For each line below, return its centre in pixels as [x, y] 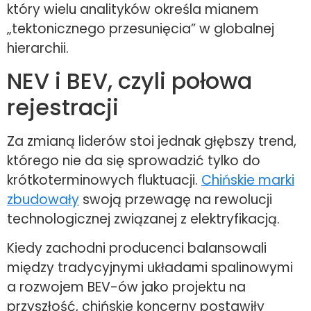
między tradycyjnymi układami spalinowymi [150, 268]
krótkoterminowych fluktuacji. [104, 180]
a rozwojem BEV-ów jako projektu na [126, 287]
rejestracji [63, 108]
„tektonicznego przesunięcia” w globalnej [141, 28]
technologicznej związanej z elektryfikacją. [143, 219]
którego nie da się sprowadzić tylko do [134, 161]
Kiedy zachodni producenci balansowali [137, 249]
